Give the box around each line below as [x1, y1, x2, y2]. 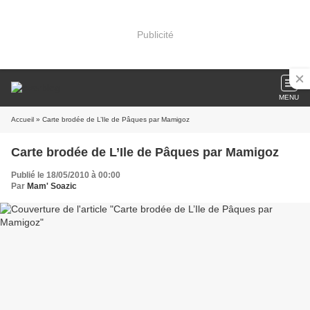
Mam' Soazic [27, 181, 77, 191]
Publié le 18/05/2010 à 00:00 [11, 170, 120, 180]
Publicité [136, 28, 174, 40]
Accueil [11, 116, 34, 123]
